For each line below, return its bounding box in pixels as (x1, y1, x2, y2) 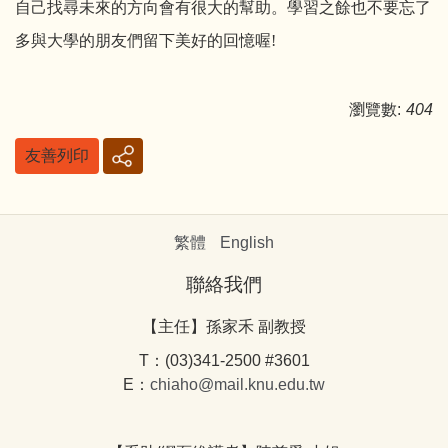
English (220, 234, 274, 252)
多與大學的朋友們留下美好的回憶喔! (15, 32, 276, 50)
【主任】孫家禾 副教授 (142, 317, 306, 335)
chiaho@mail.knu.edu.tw (150, 375, 325, 393)
